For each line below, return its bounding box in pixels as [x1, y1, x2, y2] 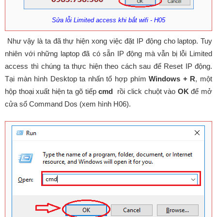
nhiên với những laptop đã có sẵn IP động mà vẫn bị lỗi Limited [5, 49, 212, 58]
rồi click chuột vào [113, 87, 178, 95]
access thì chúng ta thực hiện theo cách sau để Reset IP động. [5, 62, 212, 70]
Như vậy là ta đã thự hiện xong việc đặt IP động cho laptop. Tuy [5, 36, 212, 45]
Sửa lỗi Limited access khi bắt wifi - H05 [52, 16, 165, 24]
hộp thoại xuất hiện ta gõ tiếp [5, 87, 99, 95]
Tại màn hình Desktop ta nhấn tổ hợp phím [5, 74, 149, 83]
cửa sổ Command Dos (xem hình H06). [5, 99, 131, 108]
